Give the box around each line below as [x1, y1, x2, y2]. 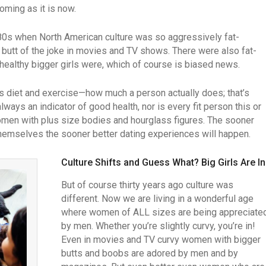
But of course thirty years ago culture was [61, 179, 233, 191]
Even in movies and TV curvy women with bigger [61, 234, 261, 245]
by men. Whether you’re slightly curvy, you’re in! [61, 220, 255, 232]
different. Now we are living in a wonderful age [61, 193, 254, 204]
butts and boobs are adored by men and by [61, 248, 238, 259]
